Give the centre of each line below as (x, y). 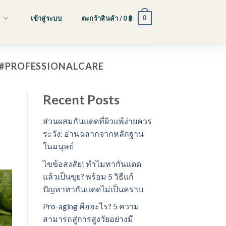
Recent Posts (81, 100)
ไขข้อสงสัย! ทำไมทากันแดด (92, 163)
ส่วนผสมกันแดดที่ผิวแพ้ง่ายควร (97, 121)
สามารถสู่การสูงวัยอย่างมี (88, 219)
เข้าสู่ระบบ (46, 18)
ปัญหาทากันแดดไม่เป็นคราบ (93, 189)
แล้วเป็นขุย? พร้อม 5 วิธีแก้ (88, 176)
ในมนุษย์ (58, 146)
